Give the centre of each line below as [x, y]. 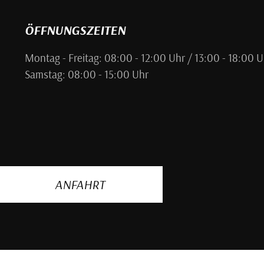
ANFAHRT [80, 184]
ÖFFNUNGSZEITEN [75, 30]
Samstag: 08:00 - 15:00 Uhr [86, 74]
